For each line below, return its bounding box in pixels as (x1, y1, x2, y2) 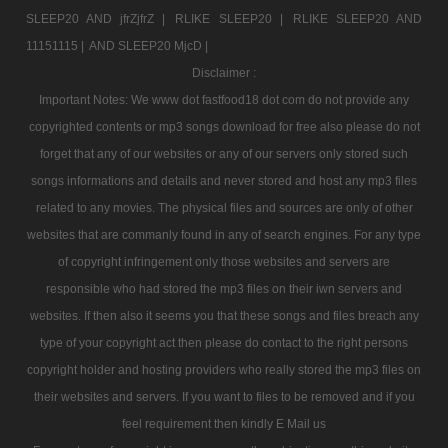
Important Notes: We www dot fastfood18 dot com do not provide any (39, 92, 409, 107)
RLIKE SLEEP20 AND (292, 11, 422, 26)
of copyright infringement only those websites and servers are (58, 254, 390, 269)
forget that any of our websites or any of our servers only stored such (40, 146, 408, 161)
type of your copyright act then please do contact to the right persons (40, 335, 408, 350)
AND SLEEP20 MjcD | (89, 38, 209, 53)
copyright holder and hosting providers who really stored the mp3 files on (27, 362, 421, 377)
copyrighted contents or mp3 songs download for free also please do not (28, 119, 420, 134)
